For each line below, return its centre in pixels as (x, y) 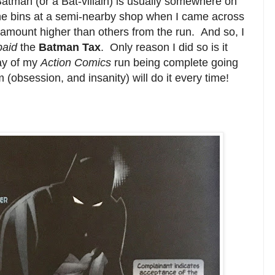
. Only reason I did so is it (164, 47)
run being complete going (175, 62)
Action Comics (76, 62)
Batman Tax (70, 47)
